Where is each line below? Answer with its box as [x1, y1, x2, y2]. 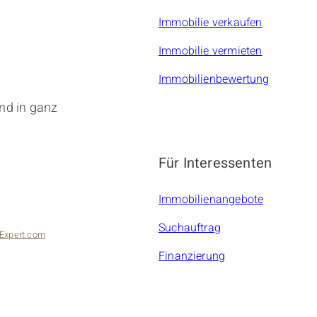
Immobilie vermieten [158, 42, 263, 60]
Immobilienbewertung [158, 71, 270, 88]
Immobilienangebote [158, 191, 264, 209]
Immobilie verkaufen [158, 14, 263, 32]
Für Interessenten [158, 153, 272, 174]
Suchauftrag [158, 219, 221, 237]
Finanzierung [158, 248, 226, 265]
